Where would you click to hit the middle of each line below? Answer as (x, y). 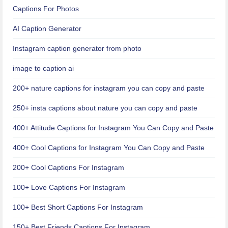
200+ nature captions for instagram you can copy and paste (109, 88)
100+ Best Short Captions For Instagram (78, 207)
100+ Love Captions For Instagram (69, 187)
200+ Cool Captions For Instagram (68, 167)
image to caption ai (43, 68)
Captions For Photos (46, 8)
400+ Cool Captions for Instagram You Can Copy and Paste (109, 147)
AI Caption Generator (47, 28)
